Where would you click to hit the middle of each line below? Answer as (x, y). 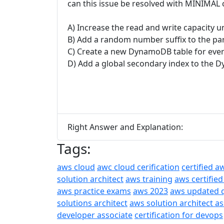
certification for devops (179, 215)
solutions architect (92, 203)
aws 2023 (150, 191)
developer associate (95, 215)
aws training (149, 179)
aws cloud (76, 167)
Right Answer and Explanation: (125, 127)
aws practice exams (94, 191)
